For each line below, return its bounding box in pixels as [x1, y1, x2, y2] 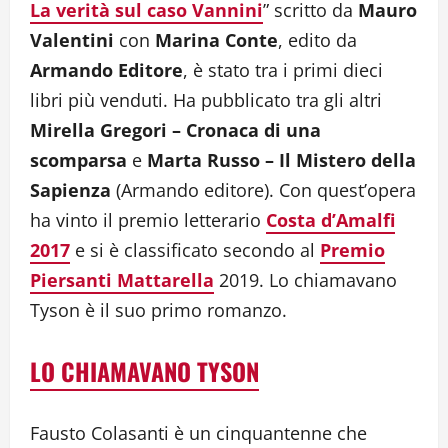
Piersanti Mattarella [30, 268, 214, 293]
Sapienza [30, 178, 111, 203]
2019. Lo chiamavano [214, 268, 397, 293]
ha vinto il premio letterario [30, 208, 266, 233]
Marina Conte [155, 28, 278, 53]
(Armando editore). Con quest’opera [111, 178, 416, 203]
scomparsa [30, 148, 127, 173]
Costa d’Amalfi [266, 208, 395, 233]
